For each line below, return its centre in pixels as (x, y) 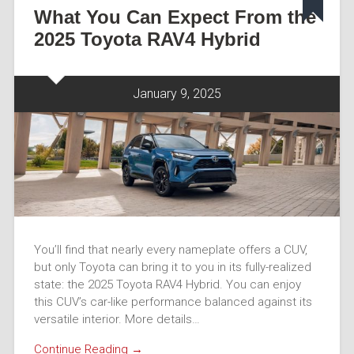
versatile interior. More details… (117, 319)
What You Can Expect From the (175, 17)
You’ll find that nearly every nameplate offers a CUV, (170, 249)
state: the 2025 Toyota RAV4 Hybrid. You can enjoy (167, 284)
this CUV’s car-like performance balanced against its (173, 301)
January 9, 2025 (177, 93)
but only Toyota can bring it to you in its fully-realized (172, 267)
